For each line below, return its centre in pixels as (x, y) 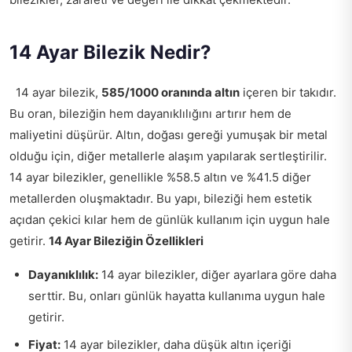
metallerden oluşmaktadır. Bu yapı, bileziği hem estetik (161, 198)
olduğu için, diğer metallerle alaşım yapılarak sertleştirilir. (168, 156)
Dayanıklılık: (63, 275)
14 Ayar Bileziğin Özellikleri (126, 241)
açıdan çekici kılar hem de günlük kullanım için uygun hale (170, 220)
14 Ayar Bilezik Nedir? (110, 52)
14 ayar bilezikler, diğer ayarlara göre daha (217, 275)
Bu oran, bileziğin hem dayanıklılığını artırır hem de (150, 114)
